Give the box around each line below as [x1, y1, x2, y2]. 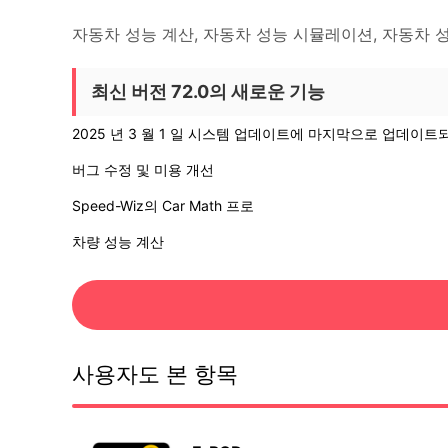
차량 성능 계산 [72, 233, 164, 250]
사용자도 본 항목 [72, 361, 238, 387]
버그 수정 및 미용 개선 [72, 161, 214, 178]
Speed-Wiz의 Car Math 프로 [72, 197, 254, 214]
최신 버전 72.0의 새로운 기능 [91, 81, 325, 102]
